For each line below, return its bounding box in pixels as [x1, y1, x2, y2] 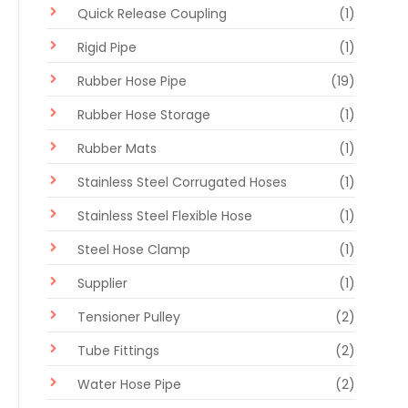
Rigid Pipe [77, 37, 137, 56]
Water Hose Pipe [77, 374, 181, 393]
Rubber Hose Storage [77, 105, 210, 124]
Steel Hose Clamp [77, 240, 190, 259]
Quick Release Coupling [77, 4, 227, 23]
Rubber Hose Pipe [77, 71, 187, 90]
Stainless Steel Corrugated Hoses [77, 172, 287, 191]
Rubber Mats [77, 138, 157, 158]
